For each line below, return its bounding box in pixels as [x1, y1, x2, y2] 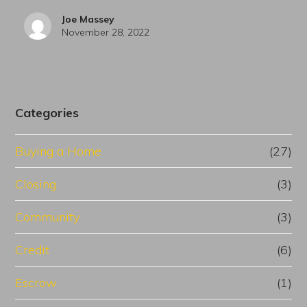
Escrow [15, 275, 58, 291]
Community [15, 209, 80, 225]
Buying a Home [15, 143, 102, 160]
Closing [15, 176, 57, 193]
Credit [15, 242, 50, 258]
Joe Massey [61, 13, 114, 26]
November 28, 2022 [61, 26, 149, 39]
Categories [15, 105, 79, 121]
